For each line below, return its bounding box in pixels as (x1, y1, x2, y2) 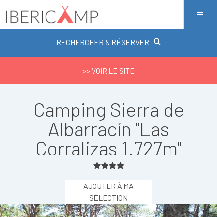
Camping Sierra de (33, 97, 184, 121)
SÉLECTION (89, 193, 128, 202)
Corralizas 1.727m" (35, 136, 182, 159)
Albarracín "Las (48, 117, 169, 140)
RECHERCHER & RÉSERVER (56, 37, 149, 46)
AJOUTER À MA (83, 181, 134, 190)
